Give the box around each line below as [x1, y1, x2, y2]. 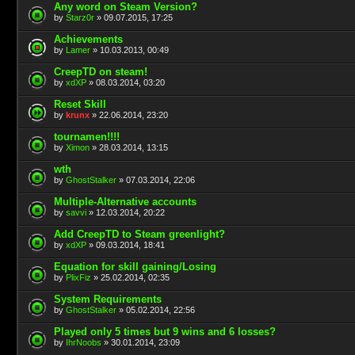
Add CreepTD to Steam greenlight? [54, 227, 225, 240]
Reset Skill [54, 97, 106, 110]
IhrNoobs [66, 337, 101, 347]
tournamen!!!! [54, 130, 120, 143]
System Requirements [54, 292, 162, 305]
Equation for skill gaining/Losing [54, 260, 216, 273]
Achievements [54, 32, 123, 45]
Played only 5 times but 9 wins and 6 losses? [54, 325, 276, 338]
